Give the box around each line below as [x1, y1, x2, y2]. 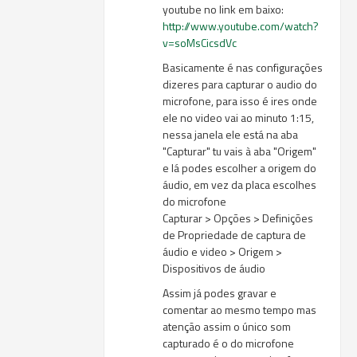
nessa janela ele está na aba [163, 126, 299, 143]
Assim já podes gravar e [163, 284, 277, 301]
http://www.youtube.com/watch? [163, 18, 320, 34]
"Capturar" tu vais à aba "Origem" [163, 143, 317, 159]
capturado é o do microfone [163, 335, 295, 351]
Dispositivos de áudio [163, 260, 266, 277]
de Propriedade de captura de [163, 226, 307, 243]
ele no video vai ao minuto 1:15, [163, 109, 315, 126]
